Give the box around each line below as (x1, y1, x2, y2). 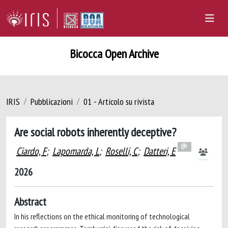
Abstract (14, 194, 46, 209)
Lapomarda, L (52, 145, 99, 158)
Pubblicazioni (31, 96, 73, 107)
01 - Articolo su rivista (83, 96, 154, 107)
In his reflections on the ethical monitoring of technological (14, 211, 190, 221)
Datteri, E (144, 145, 176, 158)
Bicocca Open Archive (69, 46, 159, 62)
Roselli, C (105, 145, 137, 158)
